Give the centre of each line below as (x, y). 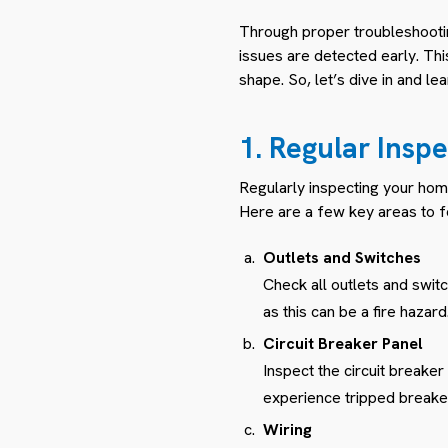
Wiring (287, 429)
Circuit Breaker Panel (343, 343)
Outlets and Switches (342, 257)
